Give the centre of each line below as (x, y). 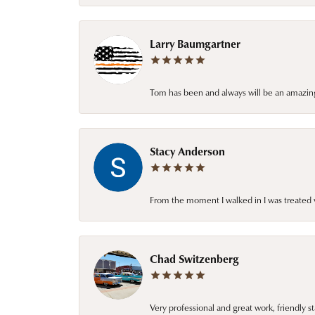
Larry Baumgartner (195, 43)
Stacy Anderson (187, 151)
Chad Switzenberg (194, 258)
